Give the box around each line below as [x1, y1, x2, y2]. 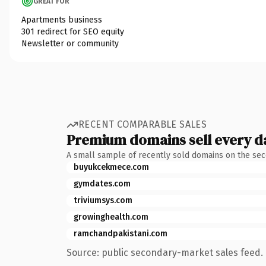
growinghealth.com [74, 211, 148, 222]
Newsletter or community [21, 38, 119, 49]
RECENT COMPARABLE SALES [78, 119, 207, 130]
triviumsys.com [74, 195, 132, 205]
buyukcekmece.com [74, 161, 149, 172]
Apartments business [21, 14, 102, 25]
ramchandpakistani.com [74, 228, 167, 239]
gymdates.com [74, 178, 131, 189]
